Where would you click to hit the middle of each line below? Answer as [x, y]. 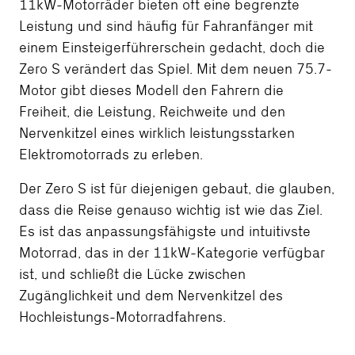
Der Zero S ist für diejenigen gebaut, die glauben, [177, 189]
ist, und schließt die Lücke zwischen [132, 274]
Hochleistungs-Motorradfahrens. [122, 317]
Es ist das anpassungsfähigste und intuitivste [165, 231]
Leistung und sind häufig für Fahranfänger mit [166, 26]
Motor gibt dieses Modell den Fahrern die [151, 90]
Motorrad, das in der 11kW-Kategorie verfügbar [172, 253]
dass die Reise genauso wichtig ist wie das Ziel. [171, 210]
